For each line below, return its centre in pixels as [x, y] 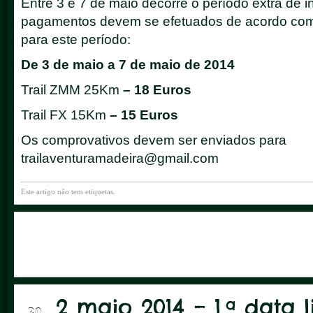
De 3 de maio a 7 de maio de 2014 [128, 65]
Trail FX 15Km [64, 115]
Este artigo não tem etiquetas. [68, 191]
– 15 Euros [142, 115]
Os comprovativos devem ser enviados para [154, 140]
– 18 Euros [157, 90]
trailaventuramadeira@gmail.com [120, 158]
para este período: [76, 39]
